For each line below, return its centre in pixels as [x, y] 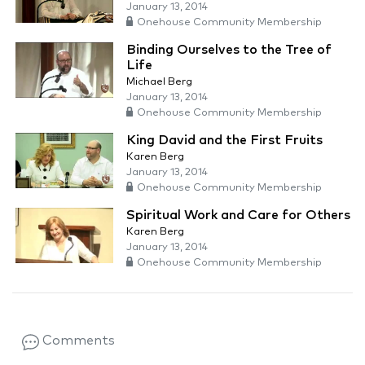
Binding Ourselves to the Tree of [229, 50]
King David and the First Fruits [224, 141]
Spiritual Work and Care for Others [238, 215]
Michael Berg [159, 82]
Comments [77, 341]
